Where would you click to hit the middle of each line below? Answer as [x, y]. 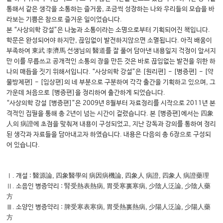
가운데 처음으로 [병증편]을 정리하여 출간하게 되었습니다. [86, 93]
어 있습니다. [23, 145]
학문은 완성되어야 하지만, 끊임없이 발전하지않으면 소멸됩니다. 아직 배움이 [110, 41]
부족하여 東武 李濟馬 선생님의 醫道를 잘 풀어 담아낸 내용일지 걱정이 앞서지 [111, 51]
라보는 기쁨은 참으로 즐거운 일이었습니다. [64, 20]
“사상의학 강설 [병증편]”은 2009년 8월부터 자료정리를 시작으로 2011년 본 [111, 104]
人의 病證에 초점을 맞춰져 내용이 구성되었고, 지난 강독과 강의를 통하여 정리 [111, 124]
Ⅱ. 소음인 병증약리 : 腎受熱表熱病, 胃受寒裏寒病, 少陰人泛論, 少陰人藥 [109, 187]
